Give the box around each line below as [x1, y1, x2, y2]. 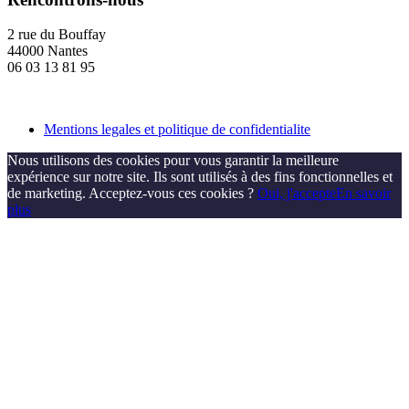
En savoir [336, 185, 391, 202]
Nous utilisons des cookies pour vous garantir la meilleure [7, 152, 339, 169]
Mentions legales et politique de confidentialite [44, 121, 310, 138]
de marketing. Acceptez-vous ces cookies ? [7, 185, 257, 202]
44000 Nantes [7, 43, 88, 59]
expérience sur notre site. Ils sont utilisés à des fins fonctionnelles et [7, 169, 393, 185]
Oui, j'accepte [257, 185, 336, 202]
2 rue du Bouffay [7, 26, 106, 43]
